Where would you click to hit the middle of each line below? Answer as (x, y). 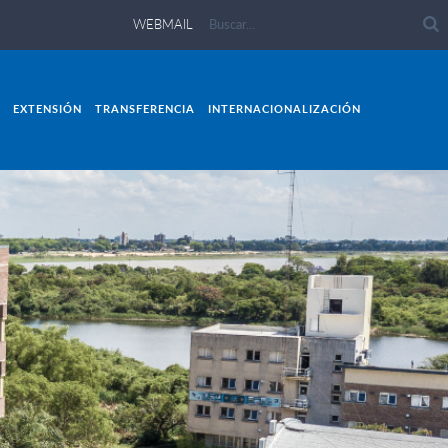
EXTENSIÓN (47, 109)
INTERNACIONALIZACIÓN (284, 109)
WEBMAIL (162, 24)
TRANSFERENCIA (145, 109)
